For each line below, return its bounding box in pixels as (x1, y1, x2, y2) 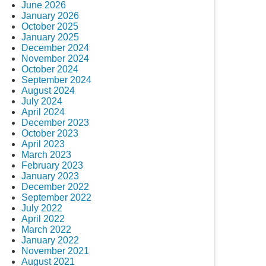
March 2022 (21, 224, 71, 235)
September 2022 (21, 192, 91, 202)
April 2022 (21, 213, 65, 224)
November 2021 (21, 245, 89, 256)
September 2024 (21, 74, 91, 85)
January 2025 (21, 31, 79, 42)
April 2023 (21, 138, 65, 149)
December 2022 (21, 181, 89, 192)
